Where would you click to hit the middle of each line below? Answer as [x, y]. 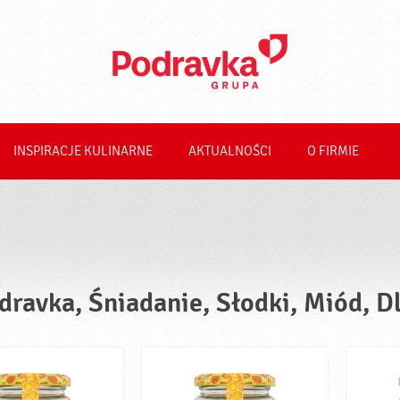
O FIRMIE [333, 151]
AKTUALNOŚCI [230, 151]
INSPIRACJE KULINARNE [83, 151]
